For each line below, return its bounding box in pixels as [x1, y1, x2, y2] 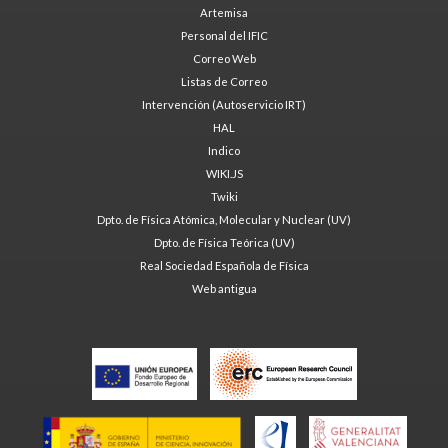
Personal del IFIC [180, 28, 268, 42]
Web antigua [191, 281, 257, 295]
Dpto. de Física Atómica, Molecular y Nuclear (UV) [97, 212, 351, 226]
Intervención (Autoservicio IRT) [142, 97, 306, 111]
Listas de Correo [181, 74, 267, 88]
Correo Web [192, 51, 256, 65]
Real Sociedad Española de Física [139, 258, 309, 272]
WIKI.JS [205, 166, 243, 180]
